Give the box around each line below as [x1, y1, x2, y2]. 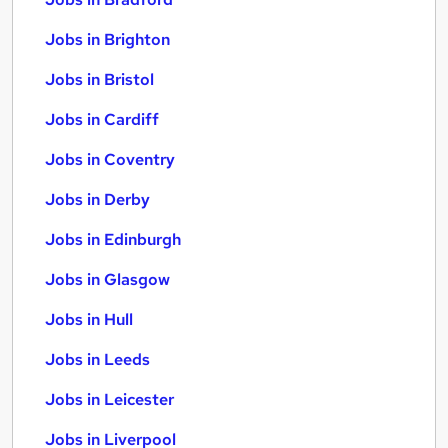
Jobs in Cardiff [45, 109, 159, 130]
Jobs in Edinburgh [45, 229, 181, 250]
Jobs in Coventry [45, 149, 175, 170]
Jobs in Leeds [45, 349, 150, 370]
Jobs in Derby [45, 189, 150, 210]
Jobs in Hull [45, 309, 133, 330]
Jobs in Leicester [45, 389, 174, 410]
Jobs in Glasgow [45, 269, 170, 290]
